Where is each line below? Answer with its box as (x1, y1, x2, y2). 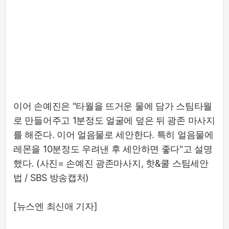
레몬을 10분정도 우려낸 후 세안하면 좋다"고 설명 (13, 143, 213, 154)
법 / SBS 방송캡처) (13, 172, 89, 183)
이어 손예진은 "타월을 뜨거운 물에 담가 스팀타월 (13, 100, 212, 111)
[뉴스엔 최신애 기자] (13, 200, 98, 212)
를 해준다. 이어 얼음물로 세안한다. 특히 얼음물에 (13, 129, 214, 140)
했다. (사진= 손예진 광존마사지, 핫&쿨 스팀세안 (13, 157, 209, 169)
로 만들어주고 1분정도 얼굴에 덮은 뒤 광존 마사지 (13, 114, 215, 126)
